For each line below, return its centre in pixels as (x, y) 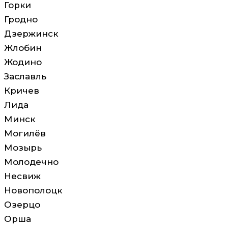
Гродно (21, 19)
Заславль (25, 76)
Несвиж (22, 176)
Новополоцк (33, 190)
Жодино (23, 62)
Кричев (22, 91)
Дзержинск (31, 34)
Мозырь (23, 148)
